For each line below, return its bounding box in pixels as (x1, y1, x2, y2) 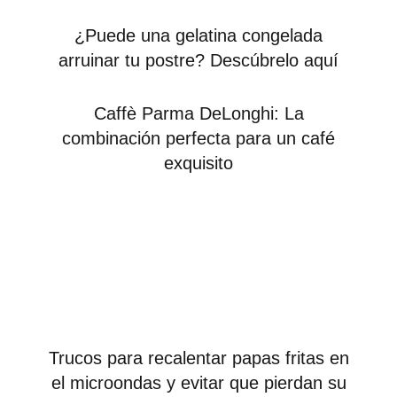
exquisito (164, 152, 233, 173)
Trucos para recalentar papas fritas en (48, 347, 349, 368)
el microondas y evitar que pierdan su (51, 372, 346, 393)
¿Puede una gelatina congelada (74, 25, 323, 45)
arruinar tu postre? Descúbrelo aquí (58, 50, 339, 70)
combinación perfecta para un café (62, 128, 335, 148)
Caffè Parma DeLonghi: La (93, 103, 304, 123)
